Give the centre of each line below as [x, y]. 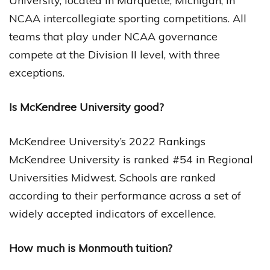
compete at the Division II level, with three [115, 55]
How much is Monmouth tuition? [91, 248]
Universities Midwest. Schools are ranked [112, 178]
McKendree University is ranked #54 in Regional [131, 160]
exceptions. [37, 73]
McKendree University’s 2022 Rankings [107, 142]
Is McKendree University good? [86, 107]
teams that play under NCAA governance [113, 37]
